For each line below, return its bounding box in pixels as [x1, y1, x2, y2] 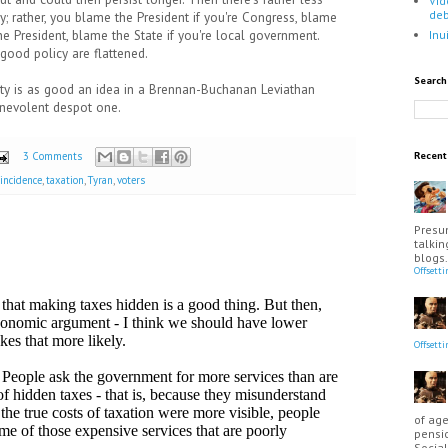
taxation [46, 173, 84, 188]
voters [117, 173, 145, 188]
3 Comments [22, 148, 82, 163]
